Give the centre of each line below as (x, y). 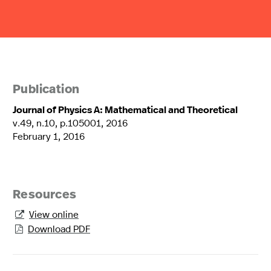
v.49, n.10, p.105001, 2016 (70, 122)
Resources (45, 195)
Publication (46, 90)
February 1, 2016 (49, 135)
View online (54, 214)
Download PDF (59, 228)
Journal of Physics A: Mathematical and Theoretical (125, 109)
